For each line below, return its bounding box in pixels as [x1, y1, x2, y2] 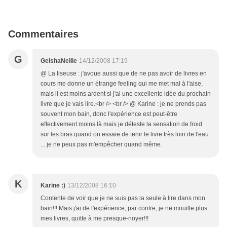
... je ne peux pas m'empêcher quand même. [41, 141, 162, 148]
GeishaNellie [41, 57, 77, 64]
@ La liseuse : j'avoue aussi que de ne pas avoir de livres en [41, 70, 207, 77]
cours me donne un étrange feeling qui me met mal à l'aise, [41, 80, 203, 87]
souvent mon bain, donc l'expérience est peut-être [41, 110, 177, 118]
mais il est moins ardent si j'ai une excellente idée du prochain [41, 90, 211, 97]
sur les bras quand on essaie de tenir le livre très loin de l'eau [41, 131, 209, 138]
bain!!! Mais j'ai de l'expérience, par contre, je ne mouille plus [41, 205, 207, 212]
